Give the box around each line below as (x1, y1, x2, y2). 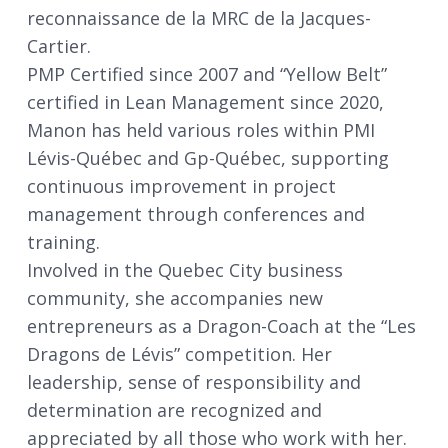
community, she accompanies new (27, 285, 323, 310)
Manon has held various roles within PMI (27, 117, 375, 142)
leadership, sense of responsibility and (27, 369, 361, 394)
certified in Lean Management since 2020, (27, 89, 384, 114)
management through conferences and (27, 201, 365, 226)
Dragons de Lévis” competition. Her (27, 341, 332, 366)
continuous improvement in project (27, 173, 336, 198)
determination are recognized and (27, 397, 322, 422)
